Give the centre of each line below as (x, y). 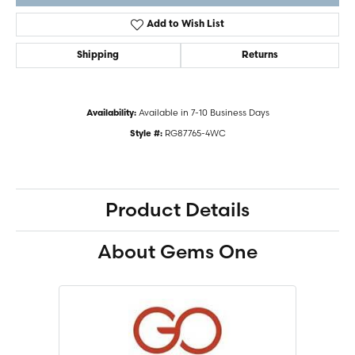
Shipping (98, 55)
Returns (260, 55)
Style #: (146, 134)
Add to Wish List (186, 25)
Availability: (111, 114)
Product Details (177, 210)
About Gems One (177, 252)
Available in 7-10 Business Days (204, 113)
